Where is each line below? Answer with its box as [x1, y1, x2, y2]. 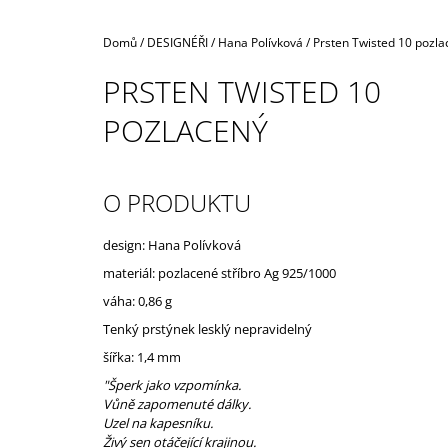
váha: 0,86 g [103, 291, 172, 310]
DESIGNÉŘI [147, 33, 208, 51]
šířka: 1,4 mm [103, 347, 181, 366]
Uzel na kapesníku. [103, 413, 213, 432]
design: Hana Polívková [103, 235, 241, 254]
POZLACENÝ [103, 109, 268, 151]
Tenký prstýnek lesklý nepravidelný [103, 319, 312, 338]
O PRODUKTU [103, 185, 251, 219]
